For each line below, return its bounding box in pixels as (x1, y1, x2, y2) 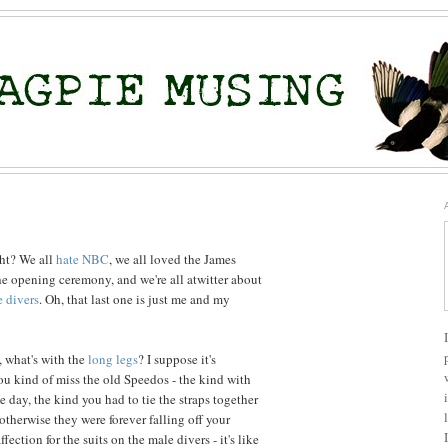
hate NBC (56, 249, 109, 268)
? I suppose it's (138, 349, 216, 368)
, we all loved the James (109, 249, 236, 268)
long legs (85, 349, 138, 368)
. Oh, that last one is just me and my (39, 289, 230, 308)
